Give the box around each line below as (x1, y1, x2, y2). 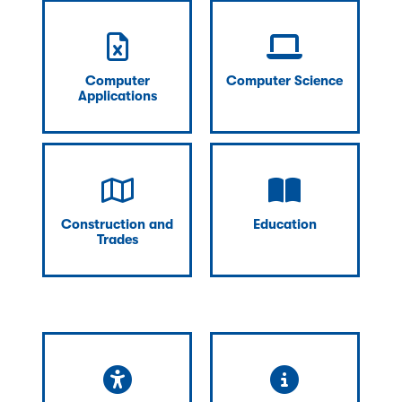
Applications (77, 87, 157, 104)
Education (252, 215, 317, 232)
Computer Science (226, 72, 344, 89)
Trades (96, 231, 138, 248)
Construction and (61, 215, 174, 232)
